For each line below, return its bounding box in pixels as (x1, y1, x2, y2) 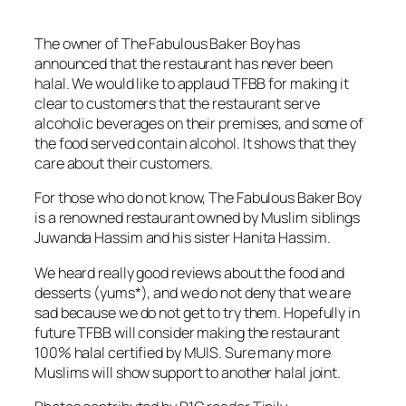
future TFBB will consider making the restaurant (34, 322, 341, 343)
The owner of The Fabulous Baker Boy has (34, 34, 301, 54)
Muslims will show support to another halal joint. (34, 362, 342, 382)
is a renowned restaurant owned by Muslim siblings (34, 208, 361, 228)
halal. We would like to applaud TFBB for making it (34, 73, 349, 94)
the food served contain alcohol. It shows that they (34, 133, 356, 154)
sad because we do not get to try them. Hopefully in (34, 302, 360, 323)
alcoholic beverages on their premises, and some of (34, 113, 363, 134)
